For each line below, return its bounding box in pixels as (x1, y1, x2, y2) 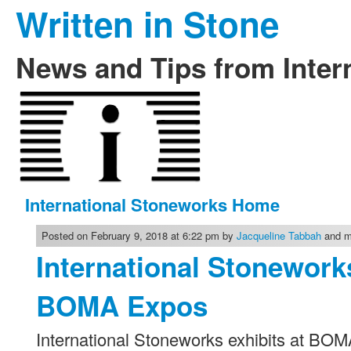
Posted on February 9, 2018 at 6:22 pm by (42, 228, 237, 243)
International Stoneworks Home (25, 192, 280, 217)
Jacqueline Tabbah (237, 228, 322, 243)
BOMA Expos (36, 286, 208, 325)
